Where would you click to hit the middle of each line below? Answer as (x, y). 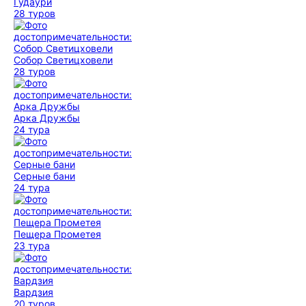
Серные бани (44, 176)
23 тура (32, 246)
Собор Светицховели (63, 60)
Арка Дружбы (47, 118)
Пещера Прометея (57, 234)
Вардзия (33, 292)
